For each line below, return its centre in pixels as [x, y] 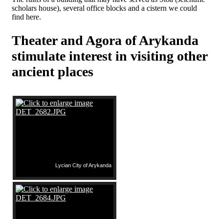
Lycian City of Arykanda [83, 165]
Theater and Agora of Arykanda [105, 41]
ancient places [53, 72]
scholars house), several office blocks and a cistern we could [104, 8]
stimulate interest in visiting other [109, 56]
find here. [26, 17]
